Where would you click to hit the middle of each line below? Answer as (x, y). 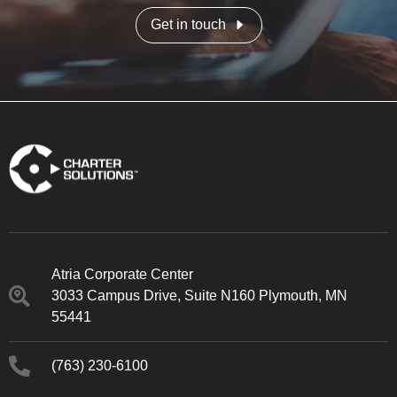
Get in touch (188, 25)
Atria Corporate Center (122, 274)
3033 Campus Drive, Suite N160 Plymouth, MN (199, 295)
